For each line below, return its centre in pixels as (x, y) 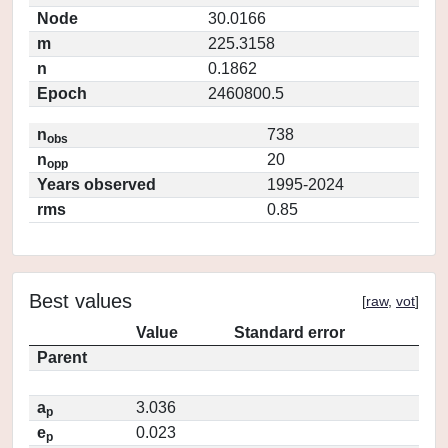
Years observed (96, 184)
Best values (80, 301)
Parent (62, 357)
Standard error (289, 332)
